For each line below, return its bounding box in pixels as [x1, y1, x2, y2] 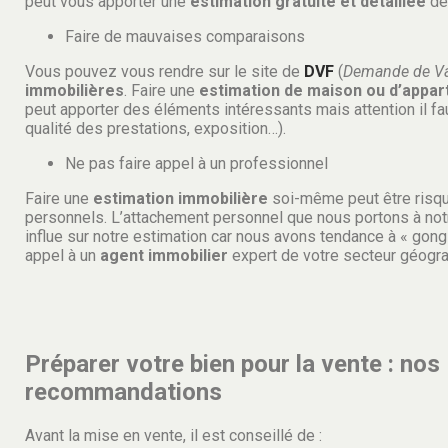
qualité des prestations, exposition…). [25, 118, 286, 138]
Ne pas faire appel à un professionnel [65, 153, 328, 173]
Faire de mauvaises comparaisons [65, 26, 309, 46]
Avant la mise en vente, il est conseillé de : [25, 426, 322, 446]
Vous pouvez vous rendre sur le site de [25, 61, 304, 81]
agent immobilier [100, 245, 228, 265]
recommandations [25, 378, 222, 407]
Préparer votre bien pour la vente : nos [25, 350, 440, 379]
